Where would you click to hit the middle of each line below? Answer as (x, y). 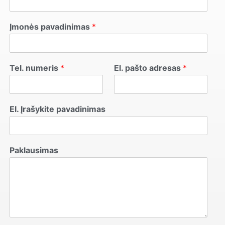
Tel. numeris (35, 68)
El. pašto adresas (148, 68)
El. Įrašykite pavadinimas (57, 109)
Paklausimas (34, 150)
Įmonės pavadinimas (50, 26)
